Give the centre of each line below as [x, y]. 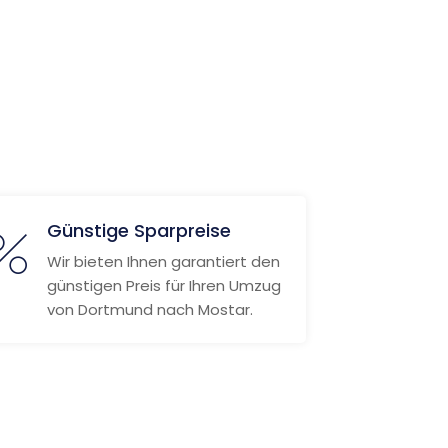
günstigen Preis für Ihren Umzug [163, 285]
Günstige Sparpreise [138, 230]
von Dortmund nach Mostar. [149, 309]
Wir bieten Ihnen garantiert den [163, 261]
